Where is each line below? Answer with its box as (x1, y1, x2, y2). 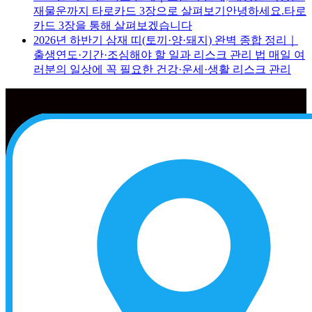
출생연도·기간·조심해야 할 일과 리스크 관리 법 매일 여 (33, 49, 305, 61)
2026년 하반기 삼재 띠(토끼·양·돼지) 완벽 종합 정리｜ (33, 34, 298, 47)
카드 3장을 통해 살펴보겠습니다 (33, 19, 192, 32)
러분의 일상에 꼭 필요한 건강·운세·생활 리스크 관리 (33, 63, 291, 76)
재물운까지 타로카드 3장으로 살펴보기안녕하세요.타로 (33, 5, 306, 17)
